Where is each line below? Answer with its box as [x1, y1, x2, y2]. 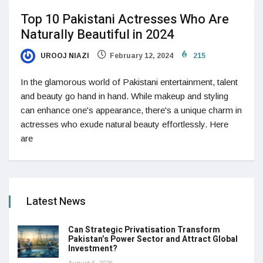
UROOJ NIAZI [39, 52, 89, 60]
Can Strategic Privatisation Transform [68, 224, 220, 237]
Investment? [68, 242, 119, 255]
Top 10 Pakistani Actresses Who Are [21, 10, 229, 29]
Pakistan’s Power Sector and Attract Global [68, 233, 238, 246]
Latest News [26, 194, 86, 210]
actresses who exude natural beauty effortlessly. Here [21, 119, 228, 130]
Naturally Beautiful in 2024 [21, 25, 174, 45]
